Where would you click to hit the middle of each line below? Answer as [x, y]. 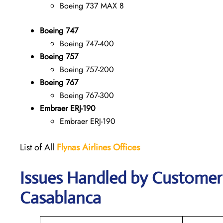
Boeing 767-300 [87, 95]
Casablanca [60, 198]
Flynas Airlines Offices [98, 147]
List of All [38, 147]
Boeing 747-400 [87, 43]
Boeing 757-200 [87, 69]
